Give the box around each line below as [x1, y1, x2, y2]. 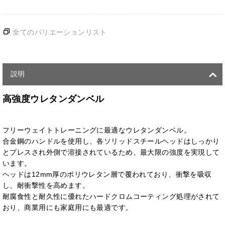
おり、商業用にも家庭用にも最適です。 [3, 203, 133, 212]
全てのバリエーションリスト [13, 28, 107, 37]
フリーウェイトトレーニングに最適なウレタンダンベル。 [3, 126, 191, 135]
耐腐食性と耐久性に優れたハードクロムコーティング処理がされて [3, 192, 220, 201]
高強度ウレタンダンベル [3, 94, 104, 104]
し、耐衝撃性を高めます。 [3, 181, 90, 190]
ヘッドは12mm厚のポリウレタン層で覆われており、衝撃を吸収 [3, 170, 212, 179]
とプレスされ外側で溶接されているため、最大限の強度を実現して [3, 148, 220, 157]
